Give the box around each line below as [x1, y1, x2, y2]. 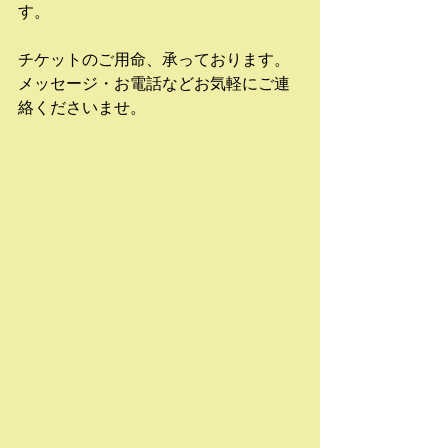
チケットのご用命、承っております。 [18, 51, 290, 68]
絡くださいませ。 [18, 99, 146, 116]
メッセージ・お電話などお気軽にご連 [18, 75, 290, 92]
